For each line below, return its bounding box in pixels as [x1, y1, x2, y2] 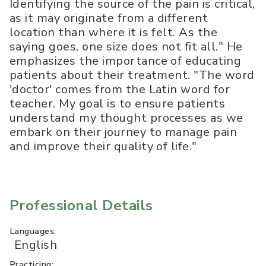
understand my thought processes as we [9, 109, 243, 126]
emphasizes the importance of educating [9, 52, 242, 69]
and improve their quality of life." [9, 138, 197, 154]
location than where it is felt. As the [9, 24, 218, 40]
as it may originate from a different [9, 9, 208, 26]
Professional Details [9, 195, 153, 215]
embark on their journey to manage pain [9, 123, 237, 140]
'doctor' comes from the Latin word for [9, 81, 230, 97]
